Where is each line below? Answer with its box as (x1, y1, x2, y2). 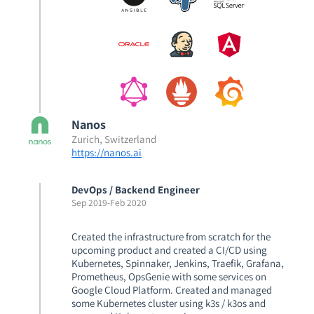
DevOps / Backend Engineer (71, 183, 200, 196)
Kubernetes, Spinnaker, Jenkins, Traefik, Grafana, (71, 257, 284, 270)
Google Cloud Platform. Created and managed (71, 283, 272, 296)
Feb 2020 (110, 196, 146, 209)
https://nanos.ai (71, 145, 142, 159)
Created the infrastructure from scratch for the (71, 230, 271, 243)
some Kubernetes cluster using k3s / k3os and (71, 296, 266, 310)
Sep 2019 (71, 196, 107, 209)
